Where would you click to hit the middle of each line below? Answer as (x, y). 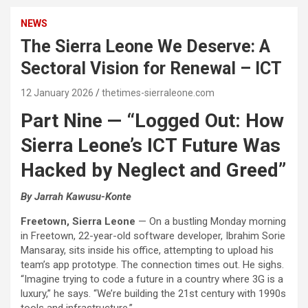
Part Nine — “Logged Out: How (152, 121)
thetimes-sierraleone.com (158, 93)
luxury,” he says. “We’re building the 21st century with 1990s (153, 294)
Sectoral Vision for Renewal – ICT (151, 69)
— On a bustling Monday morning (211, 222)
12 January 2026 (57, 93)
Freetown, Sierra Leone (78, 222)
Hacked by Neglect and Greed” (153, 170)
